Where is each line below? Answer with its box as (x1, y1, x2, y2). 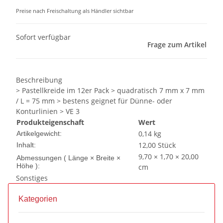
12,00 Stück (138, 140, 176, 150)
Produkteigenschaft (16, 117, 84, 127)
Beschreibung (16, 75, 62, 85)
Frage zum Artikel (147, 40, 207, 50)
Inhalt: (16, 141, 36, 149)
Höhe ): (16, 162, 40, 170)
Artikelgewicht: (16, 129, 62, 138)
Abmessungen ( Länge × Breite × (16, 154, 120, 162)
